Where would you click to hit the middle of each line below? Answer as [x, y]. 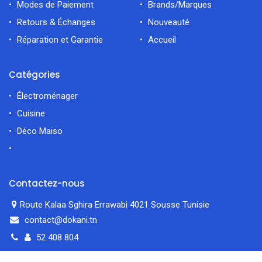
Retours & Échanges [56, 22]
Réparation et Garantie [60, 39]
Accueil [162, 39]
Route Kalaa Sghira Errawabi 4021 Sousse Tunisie [116, 204]
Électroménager [49, 96]
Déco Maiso [40, 131]
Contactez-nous [47, 183]
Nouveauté [169, 22]
